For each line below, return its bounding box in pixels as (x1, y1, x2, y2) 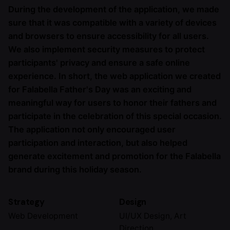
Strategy (8, 196, 45, 207)
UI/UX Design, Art (119, 210, 186, 221)
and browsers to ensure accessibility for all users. (8, 30, 209, 41)
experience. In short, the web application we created (8, 70, 221, 81)
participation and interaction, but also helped (8, 137, 187, 148)
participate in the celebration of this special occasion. (8, 110, 222, 121)
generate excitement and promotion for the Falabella (8, 150, 221, 161)
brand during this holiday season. (8, 164, 142, 175)
